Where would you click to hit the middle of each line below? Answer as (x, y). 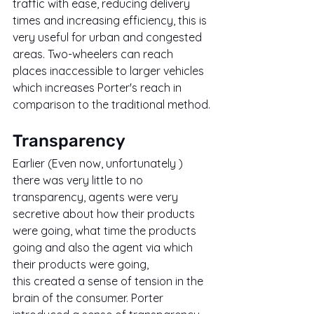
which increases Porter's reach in (98, 88)
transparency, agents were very (97, 197)
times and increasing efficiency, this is (111, 21)
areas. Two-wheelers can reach (94, 54)
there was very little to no (79, 180)
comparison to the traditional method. (111, 105)
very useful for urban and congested (109, 37)
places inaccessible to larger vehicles (110, 71)
